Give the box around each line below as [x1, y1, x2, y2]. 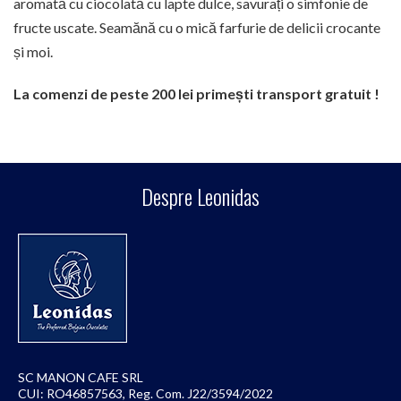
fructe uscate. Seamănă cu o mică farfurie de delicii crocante [13, 18, 380, 36]
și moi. [13, 42, 53, 60]
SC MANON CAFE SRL [18, 369, 143, 385]
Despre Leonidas [141, 179, 260, 212]
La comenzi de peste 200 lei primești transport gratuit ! [13, 84, 385, 102]
